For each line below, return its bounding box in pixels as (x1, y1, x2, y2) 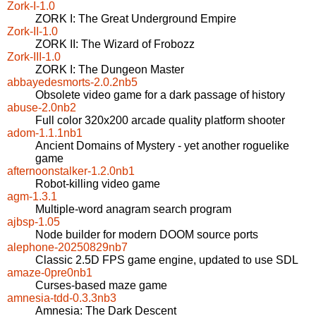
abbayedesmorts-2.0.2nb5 (7, 76, 138, 89)
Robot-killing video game (35, 178, 160, 190)
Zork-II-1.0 (7, 25, 58, 38)
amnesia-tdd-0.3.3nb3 (7, 292, 116, 305)
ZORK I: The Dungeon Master (35, 63, 184, 76)
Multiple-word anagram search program (35, 203, 231, 216)
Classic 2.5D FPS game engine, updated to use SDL (35, 254, 298, 267)
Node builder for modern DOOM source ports (35, 229, 258, 241)
